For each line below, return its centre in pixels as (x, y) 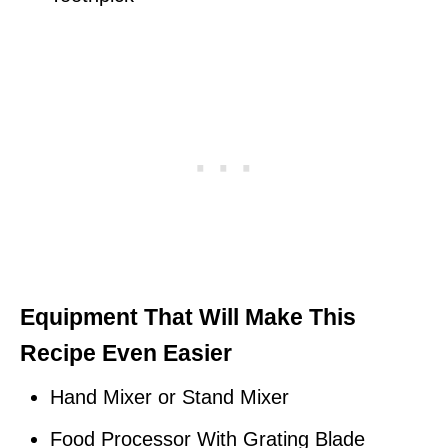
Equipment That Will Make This (188, 317)
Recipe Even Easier (126, 353)
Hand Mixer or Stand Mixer (169, 397)
